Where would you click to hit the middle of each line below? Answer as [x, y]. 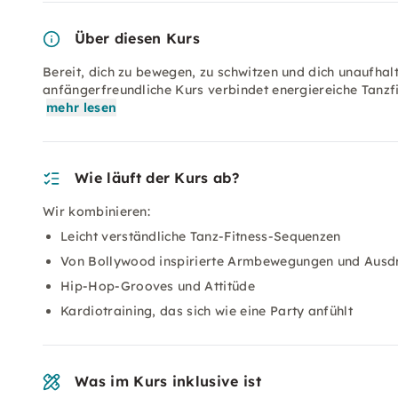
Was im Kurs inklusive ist [168, 381]
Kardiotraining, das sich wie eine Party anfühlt [207, 311]
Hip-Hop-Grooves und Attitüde [158, 286]
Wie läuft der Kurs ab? [157, 178]
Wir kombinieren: [97, 211]
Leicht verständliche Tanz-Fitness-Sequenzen [201, 236]
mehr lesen [82, 107]
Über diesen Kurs [138, 38]
